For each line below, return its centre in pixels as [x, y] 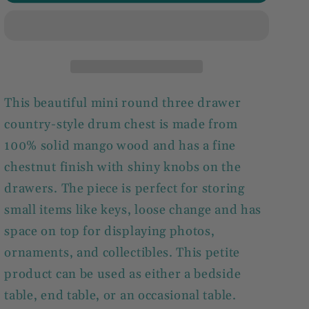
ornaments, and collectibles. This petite [122, 253]
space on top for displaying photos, [110, 232]
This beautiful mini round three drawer [123, 103]
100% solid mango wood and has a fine [120, 146]
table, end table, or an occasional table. [120, 296]
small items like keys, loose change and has [133, 210]
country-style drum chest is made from [121, 125]
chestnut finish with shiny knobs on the [123, 168]
